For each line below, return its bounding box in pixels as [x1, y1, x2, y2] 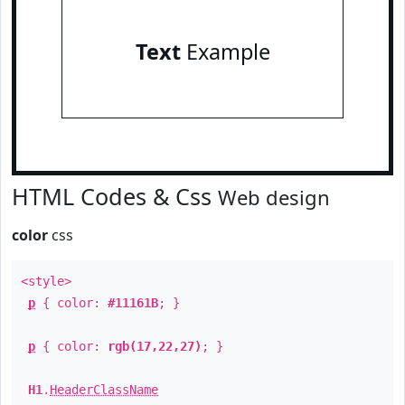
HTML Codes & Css [12, 181, 218, 212]
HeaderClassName [50, 382, 158, 397]
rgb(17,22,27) [108, 339, 202, 353]
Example [180, 37, 270, 66]
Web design [218, 184, 330, 211]
